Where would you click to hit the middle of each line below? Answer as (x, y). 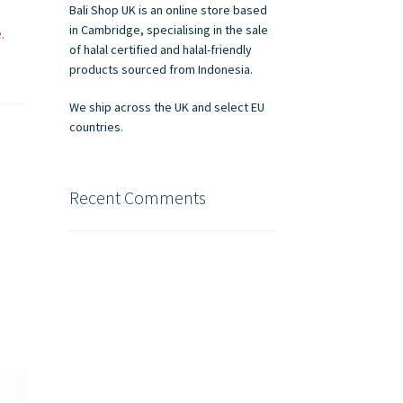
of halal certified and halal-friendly (160, 50)
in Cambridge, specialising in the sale (168, 30)
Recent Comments (137, 197)
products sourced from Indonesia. (161, 70)
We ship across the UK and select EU (166, 107)
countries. (96, 126)
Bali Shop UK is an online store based (168, 10)
